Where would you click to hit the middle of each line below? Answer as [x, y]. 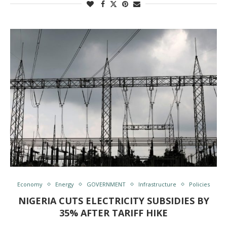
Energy [65, 184]
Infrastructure [157, 184]
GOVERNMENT [106, 184]
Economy [30, 184]
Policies [199, 184]
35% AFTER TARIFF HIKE [113, 213]
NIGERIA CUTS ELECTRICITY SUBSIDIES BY [113, 201]
